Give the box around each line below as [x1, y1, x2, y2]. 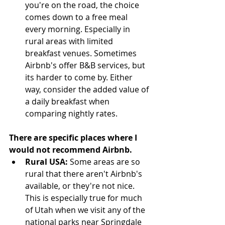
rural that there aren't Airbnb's [25, 168, 144, 180]
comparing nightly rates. [25, 108, 122, 120]
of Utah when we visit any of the [25, 204, 147, 216]
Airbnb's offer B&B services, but [25, 60, 147, 71]
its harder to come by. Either [25, 72, 135, 83]
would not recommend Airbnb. [9, 144, 134, 156]
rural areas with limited [25, 36, 115, 47]
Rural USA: [25, 156, 68, 168]
